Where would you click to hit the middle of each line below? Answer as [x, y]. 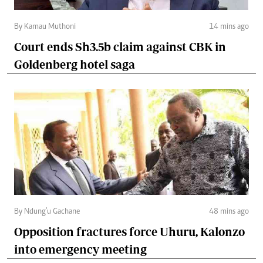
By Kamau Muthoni [45, 27]
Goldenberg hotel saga [75, 65]
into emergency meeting [80, 249]
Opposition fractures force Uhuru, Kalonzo [129, 232]
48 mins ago [229, 212]
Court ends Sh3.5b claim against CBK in [120, 47]
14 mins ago [229, 27]
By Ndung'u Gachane [47, 212]
